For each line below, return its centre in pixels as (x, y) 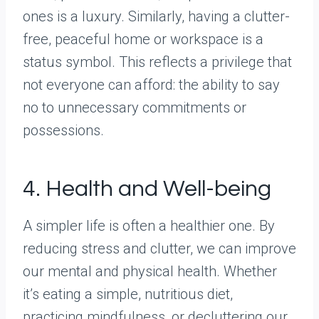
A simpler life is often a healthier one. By (149, 226)
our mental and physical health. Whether (150, 272)
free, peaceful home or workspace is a (143, 40)
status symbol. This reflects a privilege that (157, 62)
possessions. (63, 131)
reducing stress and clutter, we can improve (159, 249)
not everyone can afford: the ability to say (151, 85)
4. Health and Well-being (147, 189)
